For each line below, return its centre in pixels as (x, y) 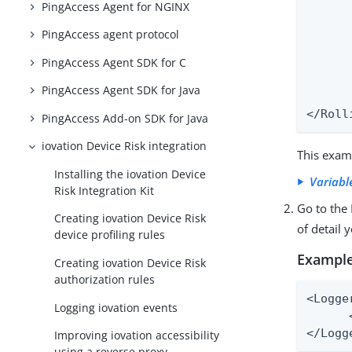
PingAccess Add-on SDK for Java (125, 118)
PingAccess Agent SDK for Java (121, 90)
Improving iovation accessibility (137, 335)
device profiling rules (110, 235)
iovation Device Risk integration (125, 146)
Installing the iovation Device (130, 174)
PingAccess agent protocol (111, 35)
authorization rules (105, 280)
